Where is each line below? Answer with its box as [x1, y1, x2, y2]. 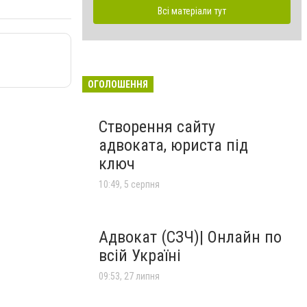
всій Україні [99, 245, 181, 265]
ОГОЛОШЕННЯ [88, 78, 148, 90]
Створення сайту [99, 116, 215, 136]
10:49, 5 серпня [99, 178, 160, 190]
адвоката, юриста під [99, 135, 248, 155]
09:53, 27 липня [99, 270, 160, 282]
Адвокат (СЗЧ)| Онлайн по [99, 227, 282, 247]
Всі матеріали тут [158, 5, 226, 16]
